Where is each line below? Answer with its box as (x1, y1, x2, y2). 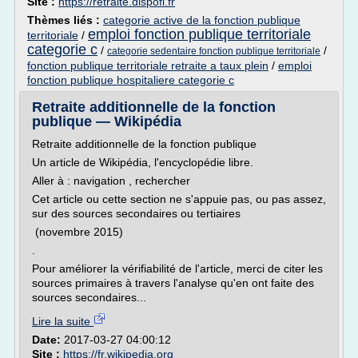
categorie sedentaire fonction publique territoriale (107, 46, 320, 57)
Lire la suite (32, 315, 93, 328)
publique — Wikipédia (32, 113, 181, 129)
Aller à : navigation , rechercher (32, 174, 190, 187)
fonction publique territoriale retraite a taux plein (27, 59, 268, 72)
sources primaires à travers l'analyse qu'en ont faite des (32, 276, 314, 289)
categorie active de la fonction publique (103, 14, 300, 26)
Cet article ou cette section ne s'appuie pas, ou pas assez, (32, 193, 326, 205)
